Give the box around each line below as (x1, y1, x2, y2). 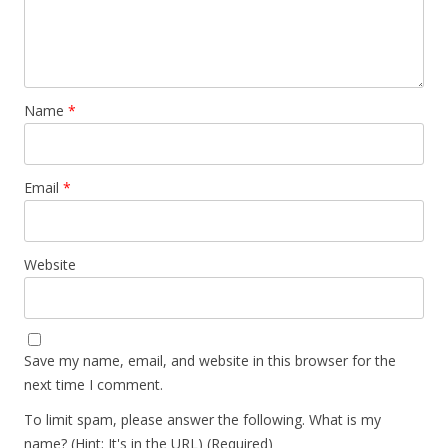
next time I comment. (24, 375, 163, 394)
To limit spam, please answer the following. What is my (24, 410, 381, 429)
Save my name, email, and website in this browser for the (24, 351, 396, 370)
